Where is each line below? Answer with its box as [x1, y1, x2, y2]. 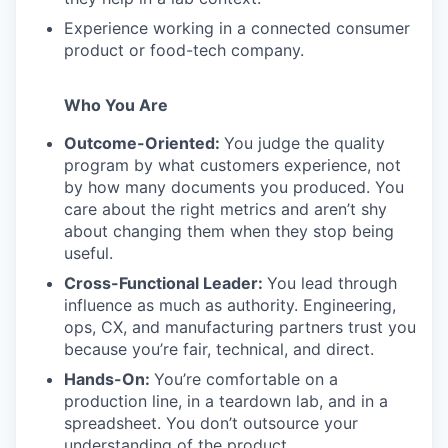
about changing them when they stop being [64, 220, 394, 241]
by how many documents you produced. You [64, 176, 404, 197]
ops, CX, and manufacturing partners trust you [64, 316, 416, 337]
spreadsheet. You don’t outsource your [64, 412, 358, 433]
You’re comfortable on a [154, 368, 338, 389]
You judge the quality [224, 132, 385, 153]
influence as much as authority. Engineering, [64, 294, 396, 315]
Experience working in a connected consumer [64, 17, 410, 38]
